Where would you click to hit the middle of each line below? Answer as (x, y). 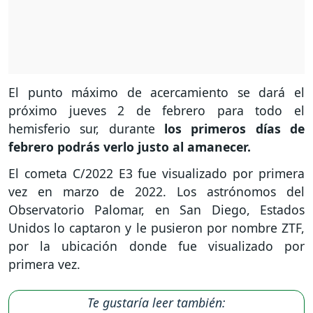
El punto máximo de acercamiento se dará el (156, 92)
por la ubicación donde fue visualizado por (156, 246)
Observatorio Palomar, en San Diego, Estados (156, 210)
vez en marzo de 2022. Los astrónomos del (156, 192)
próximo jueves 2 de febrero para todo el (156, 110)
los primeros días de (234, 128)
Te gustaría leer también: (156, 303)
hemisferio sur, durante (86, 128)
